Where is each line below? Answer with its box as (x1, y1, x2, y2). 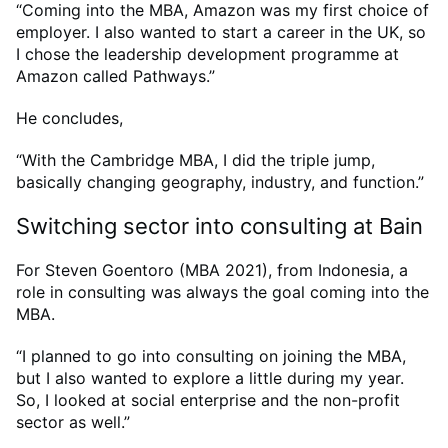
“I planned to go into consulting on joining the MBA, (16, 346, 406, 367)
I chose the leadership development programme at (16, 43, 399, 64)
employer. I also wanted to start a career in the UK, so (16, 21, 426, 42)
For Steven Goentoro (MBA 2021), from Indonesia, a (16, 260, 408, 281)
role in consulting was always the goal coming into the (16, 282, 429, 303)
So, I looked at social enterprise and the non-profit (16, 390, 400, 411)
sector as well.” (16, 412, 135, 433)
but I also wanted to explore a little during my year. (16, 368, 404, 389)
